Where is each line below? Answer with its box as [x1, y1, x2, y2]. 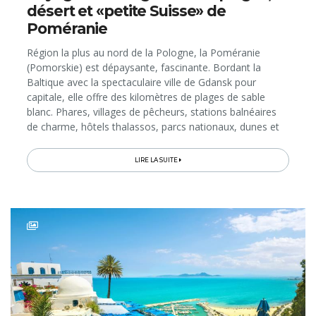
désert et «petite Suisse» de [27, 1, 226, 20]
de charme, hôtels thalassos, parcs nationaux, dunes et [27, 119, 280, 133]
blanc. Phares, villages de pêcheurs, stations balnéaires [27, 104, 277, 119]
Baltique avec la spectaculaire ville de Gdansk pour [27, 75, 257, 89]
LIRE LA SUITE [135, 156, 179, 164]
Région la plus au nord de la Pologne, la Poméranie [27, 45, 261, 59]
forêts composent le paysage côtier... [27, 134, 197, 148]
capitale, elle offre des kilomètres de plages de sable [27, 90, 266, 104]
